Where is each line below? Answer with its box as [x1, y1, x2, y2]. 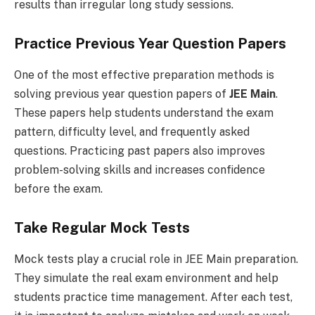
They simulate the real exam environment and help [14, 271, 278, 285]
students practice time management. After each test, [14, 290, 292, 304]
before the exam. [14, 181, 103, 195]
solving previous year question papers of [14, 86, 229, 101]
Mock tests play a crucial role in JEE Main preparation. [14, 252, 298, 266]
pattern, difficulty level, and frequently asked [14, 124, 250, 139]
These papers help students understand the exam [14, 105, 274, 120]
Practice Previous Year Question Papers [14, 35, 286, 53]
